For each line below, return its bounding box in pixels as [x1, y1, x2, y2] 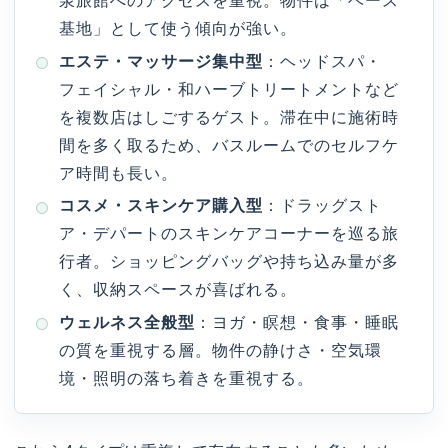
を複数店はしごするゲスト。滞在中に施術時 [59, 108, 400, 126]
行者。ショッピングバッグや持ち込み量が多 [59, 253, 400, 271]
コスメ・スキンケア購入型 [59, 197, 264, 215]
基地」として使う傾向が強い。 [59, 20, 298, 38]
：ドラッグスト [263, 197, 383, 215]
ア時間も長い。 [59, 164, 179, 182]
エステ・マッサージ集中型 [59, 52, 264, 70]
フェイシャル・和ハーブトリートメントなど [59, 80, 400, 98]
